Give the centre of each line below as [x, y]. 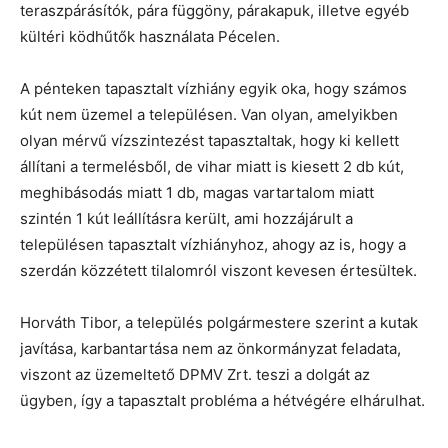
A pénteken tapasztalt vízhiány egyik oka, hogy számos [213, 88]
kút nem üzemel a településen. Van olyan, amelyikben [209, 114]
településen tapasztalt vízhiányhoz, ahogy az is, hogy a [213, 244]
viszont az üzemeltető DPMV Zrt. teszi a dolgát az [195, 374]
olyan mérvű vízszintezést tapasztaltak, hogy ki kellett [209, 140]
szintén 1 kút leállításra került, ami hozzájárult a [186, 218]
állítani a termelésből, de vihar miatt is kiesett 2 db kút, [212, 166]
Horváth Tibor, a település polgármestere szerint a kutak [219, 322]
